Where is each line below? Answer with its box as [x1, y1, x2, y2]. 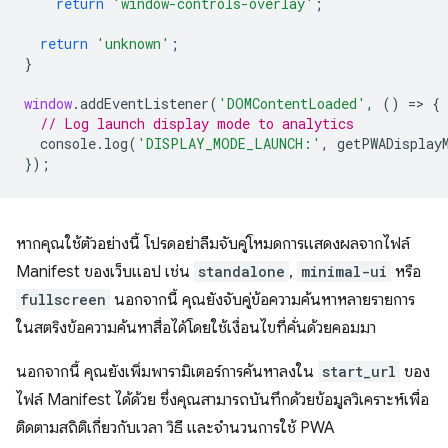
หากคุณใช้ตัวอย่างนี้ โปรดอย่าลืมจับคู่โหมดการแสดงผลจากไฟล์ [16, 234, 410, 254]
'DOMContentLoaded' [218, 94, 366, 113]
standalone [198, 262, 285, 281]
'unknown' [96, 34, 170, 53]
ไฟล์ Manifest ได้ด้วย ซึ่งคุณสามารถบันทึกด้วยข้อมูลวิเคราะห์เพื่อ [16, 390, 429, 410]
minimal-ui [301, 262, 387, 281]
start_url [322, 362, 396, 381]
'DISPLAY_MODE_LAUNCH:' [137, 134, 321, 153]
